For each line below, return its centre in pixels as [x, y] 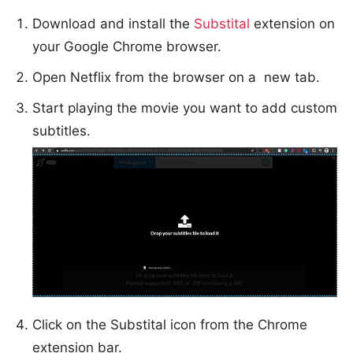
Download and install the [113, 24]
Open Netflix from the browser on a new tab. [176, 78]
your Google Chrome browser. [127, 47]
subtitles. [61, 131]
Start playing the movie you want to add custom [185, 108]
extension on [292, 24]
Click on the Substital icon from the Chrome [170, 324]
